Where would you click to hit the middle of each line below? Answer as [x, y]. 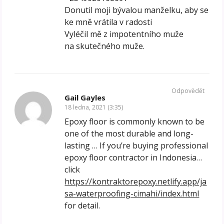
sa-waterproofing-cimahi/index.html [132, 194]
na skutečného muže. [105, 46]
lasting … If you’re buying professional [136, 146]
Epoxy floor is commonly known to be [135, 122]
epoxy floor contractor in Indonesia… [133, 158]
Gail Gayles [85, 98]
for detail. [82, 206]
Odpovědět [188, 91]
